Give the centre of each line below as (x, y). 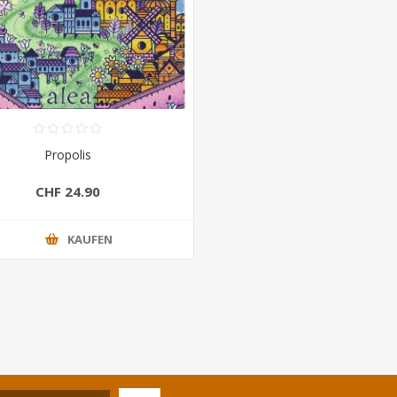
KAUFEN (90, 240)
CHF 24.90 (67, 192)
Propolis (67, 154)
